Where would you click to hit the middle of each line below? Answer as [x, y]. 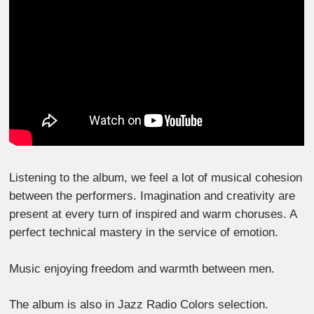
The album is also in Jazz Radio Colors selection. [139, 305]
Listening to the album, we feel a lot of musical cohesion [156, 178]
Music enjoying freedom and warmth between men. [142, 268]
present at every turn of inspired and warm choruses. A [153, 214]
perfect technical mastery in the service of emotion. [144, 233]
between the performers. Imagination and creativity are [152, 196]
